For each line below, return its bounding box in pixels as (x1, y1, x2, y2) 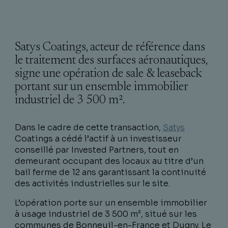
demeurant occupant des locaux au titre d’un (15, 156, 204, 166)
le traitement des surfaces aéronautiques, (15, 54, 207, 67)
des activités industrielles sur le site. (15, 178, 170, 189)
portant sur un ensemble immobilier (15, 81, 188, 93)
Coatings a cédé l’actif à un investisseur (15, 133, 182, 144)
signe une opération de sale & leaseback (15, 68, 202, 80)
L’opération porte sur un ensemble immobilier (15, 197, 207, 208)
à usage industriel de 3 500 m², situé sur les (15, 209, 197, 219)
